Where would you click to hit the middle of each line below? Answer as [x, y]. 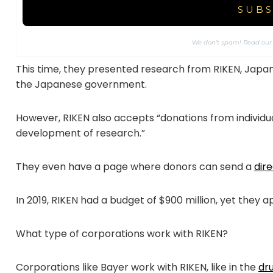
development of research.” [80, 133]
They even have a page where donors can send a [135, 167]
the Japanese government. [81, 85]
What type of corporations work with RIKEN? [122, 234]
